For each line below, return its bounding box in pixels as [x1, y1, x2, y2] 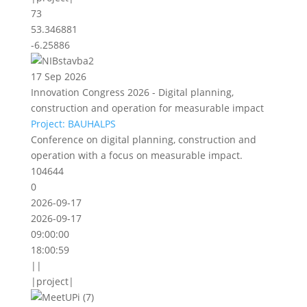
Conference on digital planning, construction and [30, 133, 256, 146]
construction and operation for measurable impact [30, 101, 264, 114]
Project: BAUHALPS [30, 117, 116, 130]
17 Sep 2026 [30, 70, 86, 83]
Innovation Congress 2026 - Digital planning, [30, 86, 234, 99]
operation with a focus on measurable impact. [30, 149, 243, 162]
